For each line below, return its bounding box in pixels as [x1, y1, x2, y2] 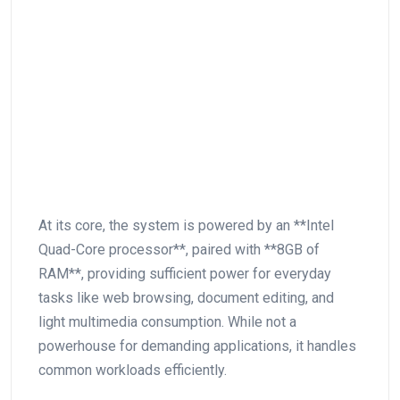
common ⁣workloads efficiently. [38, 361, 227, 379]
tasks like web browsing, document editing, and [38, 288, 334, 306]
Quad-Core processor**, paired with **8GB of [38, 240, 320, 258]
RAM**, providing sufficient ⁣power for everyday [38, 264, 331, 282]
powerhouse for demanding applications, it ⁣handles [38, 337, 356, 354]
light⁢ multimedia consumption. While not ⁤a [38, 312, 296, 330]
